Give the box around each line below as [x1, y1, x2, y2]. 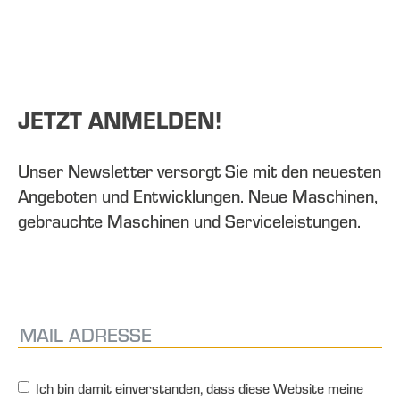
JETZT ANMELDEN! [18, 104, 222, 135]
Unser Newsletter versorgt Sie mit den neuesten [18, 160, 381, 182]
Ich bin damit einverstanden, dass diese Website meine [36, 379, 363, 397]
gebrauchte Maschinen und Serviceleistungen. [18, 210, 361, 232]
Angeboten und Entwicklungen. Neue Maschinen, [18, 185, 378, 207]
